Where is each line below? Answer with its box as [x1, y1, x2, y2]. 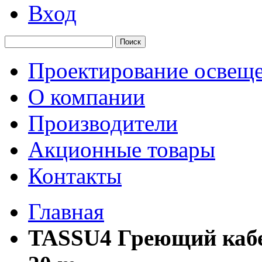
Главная [28, 199, 104, 224]
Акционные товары [28, 137, 215, 162]
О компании [28, 84, 145, 109]
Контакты [28, 163, 122, 188]
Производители [28, 111, 178, 136]
